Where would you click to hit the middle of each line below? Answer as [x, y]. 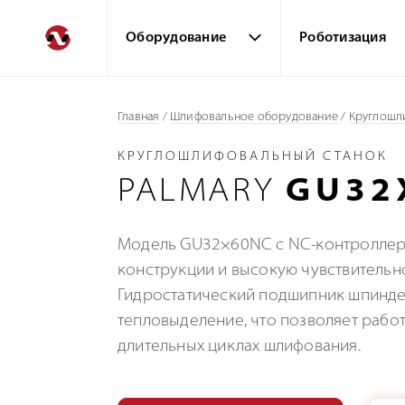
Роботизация [343, 38]
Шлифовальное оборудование [254, 117]
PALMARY [202, 193]
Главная [139, 117]
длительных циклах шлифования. [239, 347]
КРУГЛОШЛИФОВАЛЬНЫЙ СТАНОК [253, 157]
